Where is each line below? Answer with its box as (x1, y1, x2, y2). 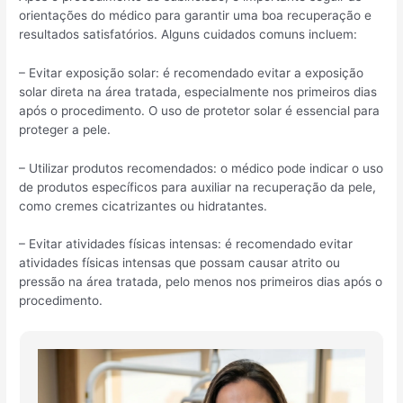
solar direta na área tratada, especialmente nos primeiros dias (19, 84, 378, 99)
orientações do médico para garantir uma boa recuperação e (19, 7, 372, 22)
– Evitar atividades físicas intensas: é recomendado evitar (19, 237, 354, 252)
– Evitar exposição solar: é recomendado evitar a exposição (19, 65, 364, 80)
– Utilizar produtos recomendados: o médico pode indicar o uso (19, 160, 384, 175)
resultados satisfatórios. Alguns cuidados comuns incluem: (19, 26, 358, 41)
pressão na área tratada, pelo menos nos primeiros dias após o (19, 274, 383, 290)
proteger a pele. (19, 121, 112, 137)
